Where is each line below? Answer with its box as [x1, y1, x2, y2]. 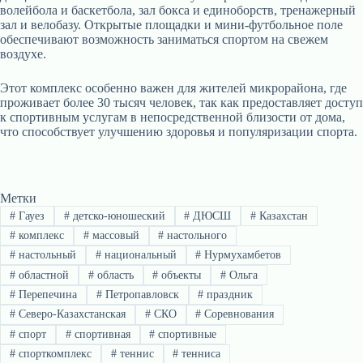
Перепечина [15, 288, 77, 301]
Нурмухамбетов [201, 249, 282, 262]
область [93, 268, 134, 281]
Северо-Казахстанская [15, 308, 126, 321]
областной [15, 268, 69, 281]
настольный [15, 249, 76, 262]
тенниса [178, 348, 221, 361]
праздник [203, 288, 254, 301]
